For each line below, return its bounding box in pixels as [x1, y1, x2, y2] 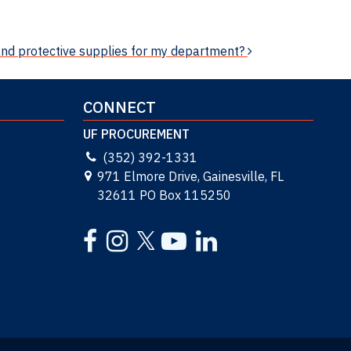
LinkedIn [195, 227, 244, 244]
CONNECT [83, 96, 156, 118]
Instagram [106, 227, 165, 244]
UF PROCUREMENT [83, 126, 190, 143]
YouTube [161, 227, 210, 244]
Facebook [82, 227, 138, 244]
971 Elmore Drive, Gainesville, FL [96, 168, 284, 185]
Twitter [136, 232, 176, 248]
